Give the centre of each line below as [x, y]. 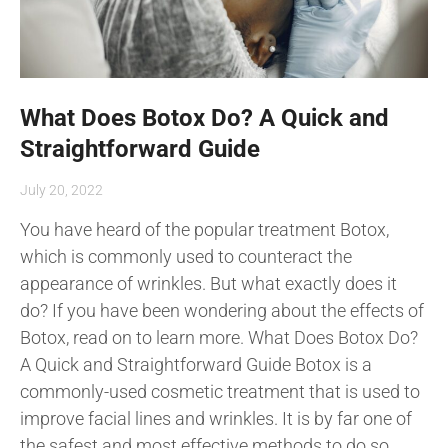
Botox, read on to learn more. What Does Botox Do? [219, 337]
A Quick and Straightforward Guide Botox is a [196, 364]
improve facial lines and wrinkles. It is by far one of [216, 418]
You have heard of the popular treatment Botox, [204, 229]
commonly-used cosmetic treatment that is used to [220, 391]
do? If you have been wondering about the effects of [222, 310]
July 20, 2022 [61, 189]
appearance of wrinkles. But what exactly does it [208, 283]
